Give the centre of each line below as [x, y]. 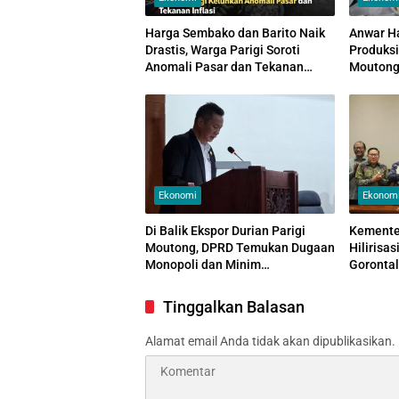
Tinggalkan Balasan [234, 306]
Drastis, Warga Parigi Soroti [223, 49]
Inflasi [163, 83]
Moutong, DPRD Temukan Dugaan [240, 247]
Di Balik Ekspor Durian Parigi [225, 230]
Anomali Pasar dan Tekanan [224, 66]
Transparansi [183, 281]
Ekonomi [178, 195]
